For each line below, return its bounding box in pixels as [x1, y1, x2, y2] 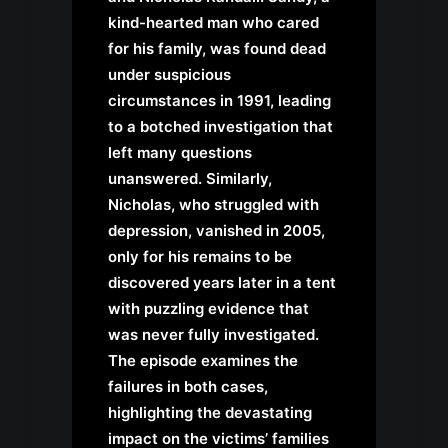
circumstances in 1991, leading [108, 91, 331, 111]
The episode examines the [108, 351, 298, 371]
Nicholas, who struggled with [108, 195, 319, 215]
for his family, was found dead [108, 39, 326, 59]
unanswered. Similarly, [108, 169, 272, 189]
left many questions [108, 143, 252, 163]
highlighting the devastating [108, 403, 312, 423]
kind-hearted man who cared [108, 13, 319, 33]
